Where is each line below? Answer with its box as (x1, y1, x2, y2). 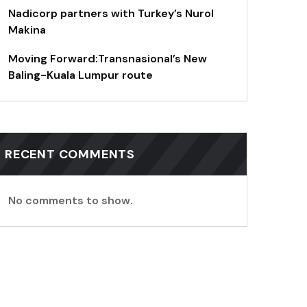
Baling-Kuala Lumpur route (8, 68, 153, 83)
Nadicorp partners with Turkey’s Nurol (8, 6, 214, 21)
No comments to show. (8, 193, 133, 208)
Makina (8, 23, 46, 38)
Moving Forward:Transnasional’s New (8, 51, 207, 66)
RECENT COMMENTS (5, 146, 135, 163)
